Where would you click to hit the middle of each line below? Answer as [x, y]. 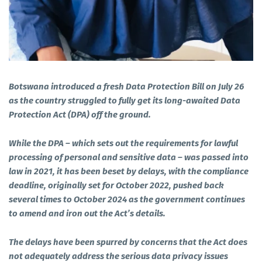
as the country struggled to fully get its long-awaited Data [125, 100]
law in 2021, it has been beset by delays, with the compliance [129, 171]
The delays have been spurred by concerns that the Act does [128, 242]
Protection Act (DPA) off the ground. [80, 114]
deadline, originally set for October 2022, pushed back [116, 185]
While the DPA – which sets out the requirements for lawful [123, 143]
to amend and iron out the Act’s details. [87, 213]
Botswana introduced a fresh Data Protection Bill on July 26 [126, 86]
